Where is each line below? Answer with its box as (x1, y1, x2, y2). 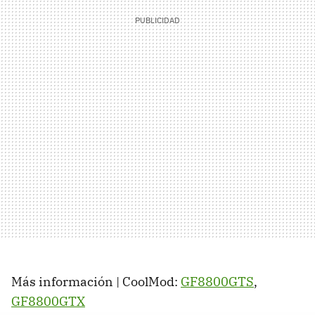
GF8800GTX (11, 293, 85, 309)
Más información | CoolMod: (11, 274, 181, 290)
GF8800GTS (181, 274, 254, 290)
